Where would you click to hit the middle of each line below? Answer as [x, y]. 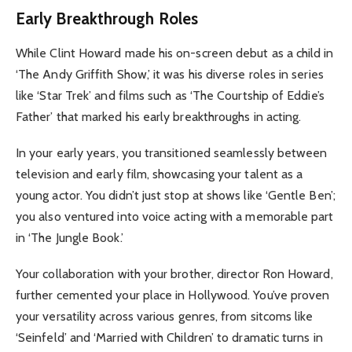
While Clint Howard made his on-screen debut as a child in [175, 53]
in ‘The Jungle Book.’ [70, 238]
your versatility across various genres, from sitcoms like [165, 317]
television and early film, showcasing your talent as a [159, 174]
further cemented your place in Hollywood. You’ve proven [173, 295]
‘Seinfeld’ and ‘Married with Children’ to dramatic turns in [169, 338]
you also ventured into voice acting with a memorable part [175, 217]
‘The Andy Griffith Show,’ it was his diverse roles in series [170, 75]
